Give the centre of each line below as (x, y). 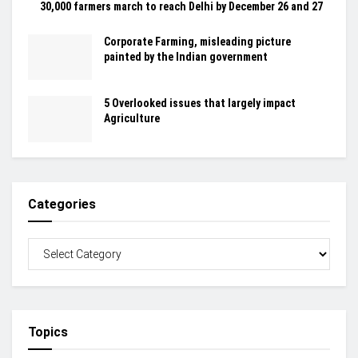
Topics (48, 332)
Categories (62, 204)
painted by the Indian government (186, 57)
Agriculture (132, 119)
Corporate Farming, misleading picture (197, 42)
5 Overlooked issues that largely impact (200, 103)
